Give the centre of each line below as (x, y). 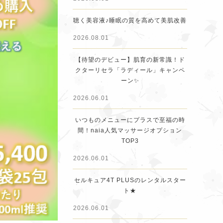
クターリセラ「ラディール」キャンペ (130, 70)
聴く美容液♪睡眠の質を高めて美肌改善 (130, 20)
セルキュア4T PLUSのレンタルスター (130, 180)
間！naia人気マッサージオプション (130, 130)
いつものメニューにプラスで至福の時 (130, 120)
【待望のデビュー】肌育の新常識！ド (130, 60)
